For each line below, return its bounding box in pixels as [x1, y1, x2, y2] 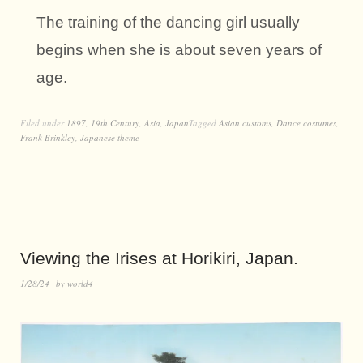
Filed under [20, 117, 66, 130]
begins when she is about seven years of [36, 41, 322, 59]
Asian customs [219, 117, 271, 130]
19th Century [91, 117, 139, 130]
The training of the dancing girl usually [36, 14, 300, 32]
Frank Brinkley [20, 131, 75, 144]
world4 [67, 277, 93, 290]
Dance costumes [276, 117, 336, 130]
